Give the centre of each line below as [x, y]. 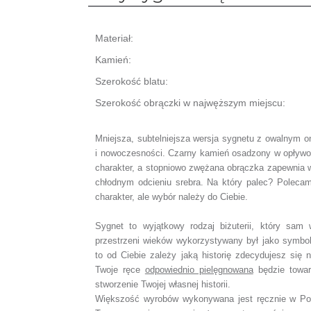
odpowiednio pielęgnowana [199, 270]
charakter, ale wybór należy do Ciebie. [171, 197]
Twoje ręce [120, 270]
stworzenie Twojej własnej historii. [163, 284]
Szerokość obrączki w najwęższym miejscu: [192, 103]
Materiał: [114, 38]
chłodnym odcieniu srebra [148, 182]
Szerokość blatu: [132, 81]
